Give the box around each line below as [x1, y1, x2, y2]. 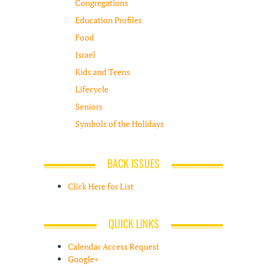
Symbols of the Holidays [75, 117, 164, 129]
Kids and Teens [75, 66, 130, 77]
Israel [75, 48, 95, 60]
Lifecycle [75, 83, 108, 95]
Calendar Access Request [68, 240, 159, 252]
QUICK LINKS [108, 215, 159, 231]
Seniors [75, 100, 103, 112]
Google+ [68, 253, 98, 265]
